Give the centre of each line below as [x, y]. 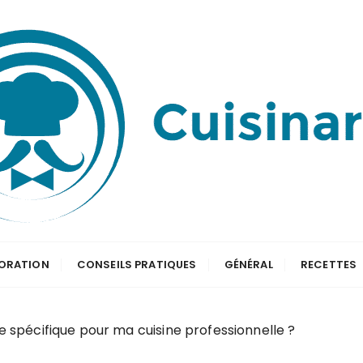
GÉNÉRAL [248, 265]
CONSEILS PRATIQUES [137, 265]
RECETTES [329, 265]
